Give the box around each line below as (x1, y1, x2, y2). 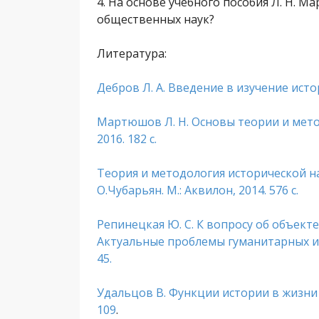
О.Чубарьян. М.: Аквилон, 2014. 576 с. (97, 182, 298, 198)
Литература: (97, 46, 167, 61)
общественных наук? (97, 11, 214, 27)
